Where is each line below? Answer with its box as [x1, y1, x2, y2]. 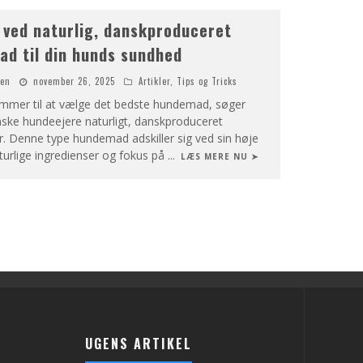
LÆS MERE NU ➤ [180, 151, 258, 162]
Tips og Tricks [176, 75, 237, 88]
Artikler [138, 75, 170, 88]
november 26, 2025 [32, 75, 115, 88]
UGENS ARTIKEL [85, 334, 193, 353]
